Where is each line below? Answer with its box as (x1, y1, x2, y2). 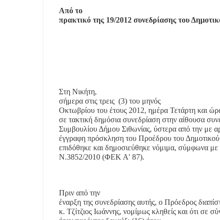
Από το (59, 6, 82, 15)
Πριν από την (59, 189, 100, 197)
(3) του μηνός (118, 97, 161, 105)
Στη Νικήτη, (59, 87, 97, 96)
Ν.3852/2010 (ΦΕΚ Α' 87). (59, 153, 144, 161)
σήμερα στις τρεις (59, 97, 114, 105)
